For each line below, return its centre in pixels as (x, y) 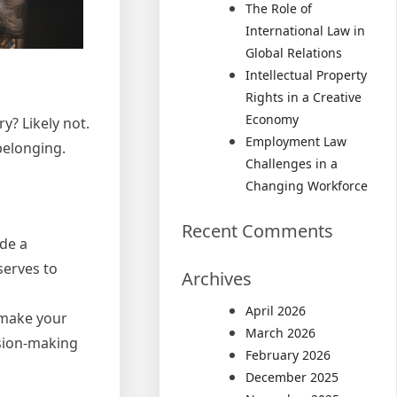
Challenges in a (292, 163)
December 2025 (292, 377)
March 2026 (281, 333)
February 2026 (288, 355)
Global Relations (294, 53)
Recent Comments (258, 231)
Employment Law (296, 141)
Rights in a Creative (304, 97)
